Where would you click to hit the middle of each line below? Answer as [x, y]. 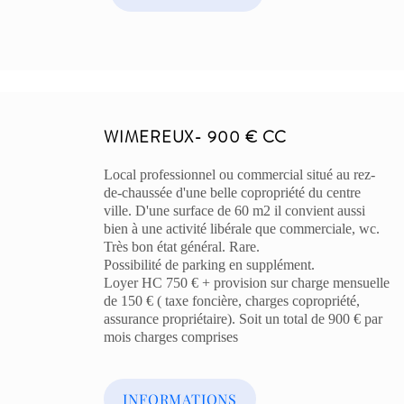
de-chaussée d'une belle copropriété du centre [233, 193]
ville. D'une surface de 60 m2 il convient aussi [235, 211]
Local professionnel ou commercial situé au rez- [240, 174]
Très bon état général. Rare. [182, 247]
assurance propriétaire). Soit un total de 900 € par [243, 319]
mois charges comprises [171, 337]
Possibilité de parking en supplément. [210, 265]
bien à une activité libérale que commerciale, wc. [242, 229]
